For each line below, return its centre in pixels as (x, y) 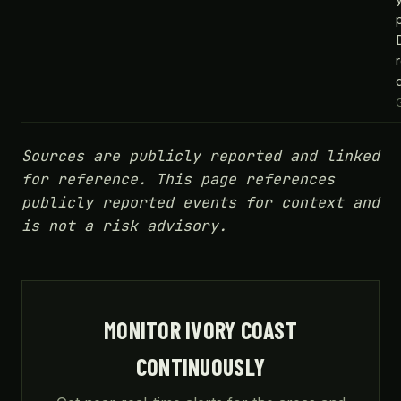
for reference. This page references (178, 179)
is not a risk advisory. (124, 226)
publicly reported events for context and (200, 202)
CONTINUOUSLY (200, 367)
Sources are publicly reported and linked (200, 156)
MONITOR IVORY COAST (200, 330)
